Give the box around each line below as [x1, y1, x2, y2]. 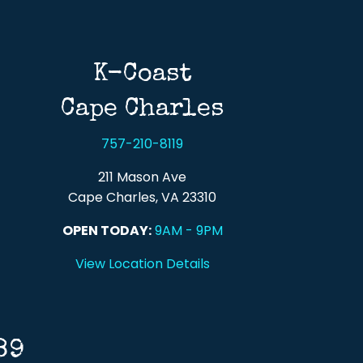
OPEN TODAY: [62, 221, 152, 241]
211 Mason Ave [98, 168, 187, 187]
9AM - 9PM [154, 221, 223, 241]
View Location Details [75, 254, 210, 274]
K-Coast [92, 62, 192, 88]
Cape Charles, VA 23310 [68, 188, 217, 207]
